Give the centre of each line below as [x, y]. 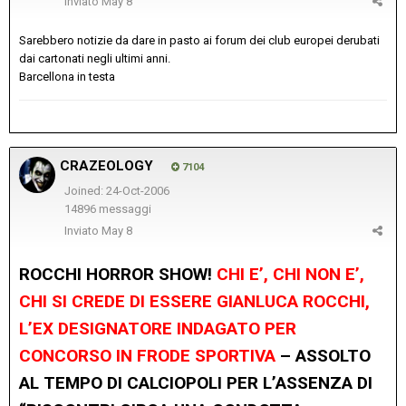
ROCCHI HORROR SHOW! [116, 274]
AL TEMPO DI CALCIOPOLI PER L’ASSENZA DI [196, 382]
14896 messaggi [107, 209]
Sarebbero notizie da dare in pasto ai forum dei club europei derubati [199, 40]
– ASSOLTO [325, 355]
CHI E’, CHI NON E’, [290, 274]
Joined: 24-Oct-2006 [116, 190]
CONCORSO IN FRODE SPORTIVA [147, 355]
